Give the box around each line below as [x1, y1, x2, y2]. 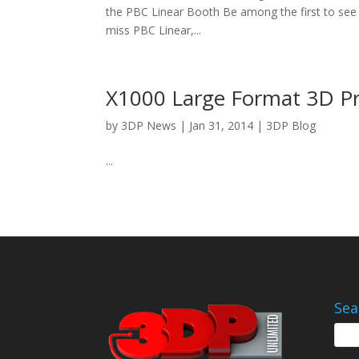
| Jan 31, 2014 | [176, 117, 266, 133]
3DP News [121, 117, 176, 133]
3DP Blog [266, 117, 316, 133]
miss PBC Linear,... [106, 22, 201, 38]
